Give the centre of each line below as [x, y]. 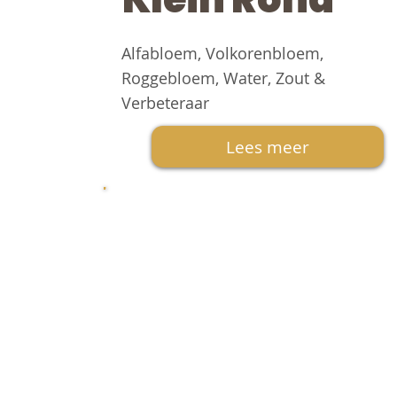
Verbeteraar [165, 102]
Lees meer [268, 147]
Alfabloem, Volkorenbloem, [222, 53]
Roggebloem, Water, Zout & [223, 78]
